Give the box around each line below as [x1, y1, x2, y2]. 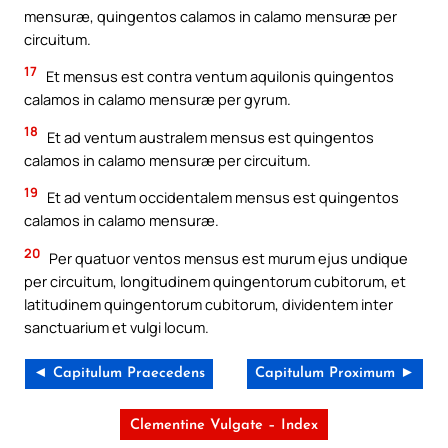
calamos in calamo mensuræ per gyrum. [24, 89, 291, 110]
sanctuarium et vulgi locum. [24, 317, 209, 337]
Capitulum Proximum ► [255, 365, 415, 381]
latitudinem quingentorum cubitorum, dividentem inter [24, 294, 393, 314]
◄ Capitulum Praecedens [33, 365, 205, 381]
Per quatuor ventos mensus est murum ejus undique [46, 248, 408, 268]
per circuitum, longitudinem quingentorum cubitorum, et [24, 271, 406, 291]
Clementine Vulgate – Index [130, 417, 318, 433]
